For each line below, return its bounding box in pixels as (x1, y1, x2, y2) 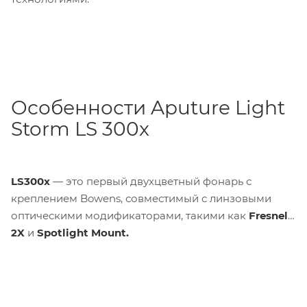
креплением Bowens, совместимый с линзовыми (11, 192, 271, 206)
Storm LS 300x (11, 117, 149, 141)
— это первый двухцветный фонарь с (50, 175, 251, 188)
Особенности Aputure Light (11, 96, 285, 120)
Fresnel (249, 209, 288, 223)
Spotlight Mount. (37, 226, 132, 240)
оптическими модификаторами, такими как (11, 209, 249, 223)
